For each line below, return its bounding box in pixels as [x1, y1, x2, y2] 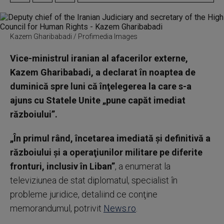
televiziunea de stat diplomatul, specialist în [10, 175, 177, 185]
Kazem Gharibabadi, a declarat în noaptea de [10, 67, 195, 77]
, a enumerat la [115, 161, 170, 171]
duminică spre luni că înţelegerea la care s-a [10, 81, 191, 91]
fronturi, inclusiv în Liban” [10, 161, 115, 171]
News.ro [103, 203, 136, 213]
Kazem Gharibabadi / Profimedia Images [10, 32, 137, 40]
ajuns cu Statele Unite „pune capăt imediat [10, 95, 185, 105]
